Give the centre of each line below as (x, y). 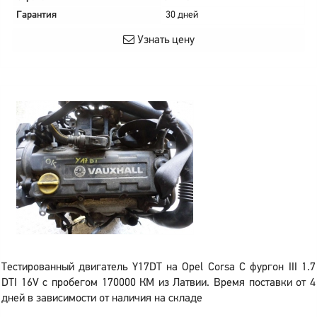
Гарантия (36, 15)
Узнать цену (164, 40)
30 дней (182, 15)
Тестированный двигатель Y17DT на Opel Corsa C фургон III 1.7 (158, 267)
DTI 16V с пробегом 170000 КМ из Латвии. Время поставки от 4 (158, 283)
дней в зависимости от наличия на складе (102, 299)
